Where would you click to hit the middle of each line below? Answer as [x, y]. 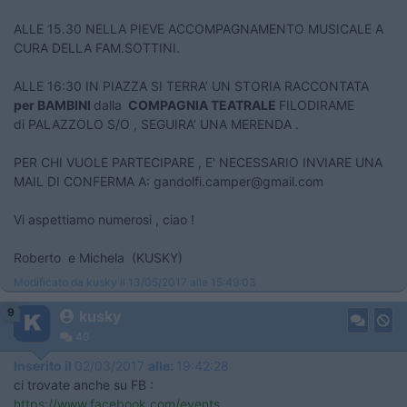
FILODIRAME [317, 105]
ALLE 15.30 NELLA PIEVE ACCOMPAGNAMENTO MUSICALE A [199, 29]
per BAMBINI [54, 105]
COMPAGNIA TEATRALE [202, 105]
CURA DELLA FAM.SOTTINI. [97, 48]
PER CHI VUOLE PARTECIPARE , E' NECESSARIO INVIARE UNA [198, 163]
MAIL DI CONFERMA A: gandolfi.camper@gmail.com [169, 182]
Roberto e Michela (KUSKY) [98, 258]
